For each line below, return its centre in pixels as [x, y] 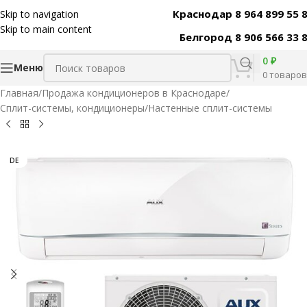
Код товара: [256, 13]
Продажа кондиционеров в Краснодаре [134, 93]
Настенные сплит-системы [210, 108]
